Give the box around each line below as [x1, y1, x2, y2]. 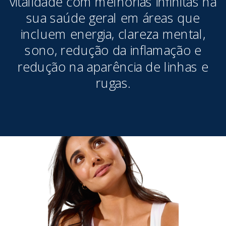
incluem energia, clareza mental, [20, 25, 206, 42]
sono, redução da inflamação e [25, 41, 201, 59]
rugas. [96, 74, 130, 91]
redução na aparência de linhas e [18, 58, 208, 75]
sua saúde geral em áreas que [26, 9, 200, 26]
